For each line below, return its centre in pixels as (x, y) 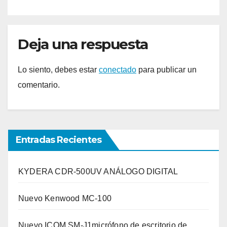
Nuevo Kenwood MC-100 (65, 198)
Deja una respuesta (83, 44)
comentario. (39, 85)
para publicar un (166, 69)
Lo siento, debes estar (58, 69)
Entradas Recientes (59, 140)
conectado (118, 69)
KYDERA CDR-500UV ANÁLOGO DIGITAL (98, 171)
